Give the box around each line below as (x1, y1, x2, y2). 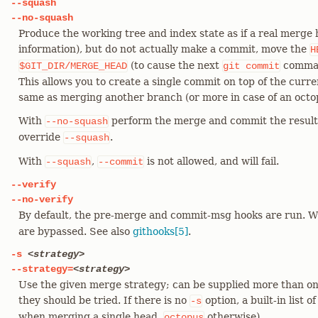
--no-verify (11, 194, 73, 205)
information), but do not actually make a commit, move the (18, 43, 309, 55)
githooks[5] (133, 226, 188, 237)
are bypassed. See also (18, 226, 133, 237)
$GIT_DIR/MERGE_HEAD (19, 60, 127, 72)
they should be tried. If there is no (18, 295, 190, 306)
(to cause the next (128, 60, 222, 71)
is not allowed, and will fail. (144, 155, 279, 167)
